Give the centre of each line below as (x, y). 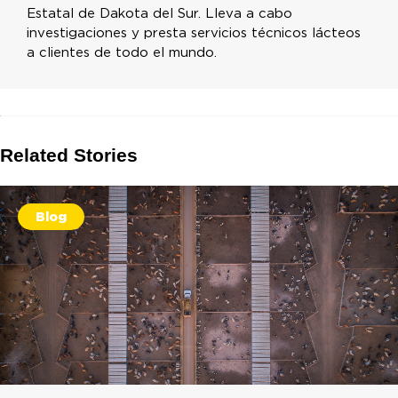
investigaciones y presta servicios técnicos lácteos (194, 33)
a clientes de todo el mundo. (122, 52)
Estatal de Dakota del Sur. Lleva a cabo (159, 13)
